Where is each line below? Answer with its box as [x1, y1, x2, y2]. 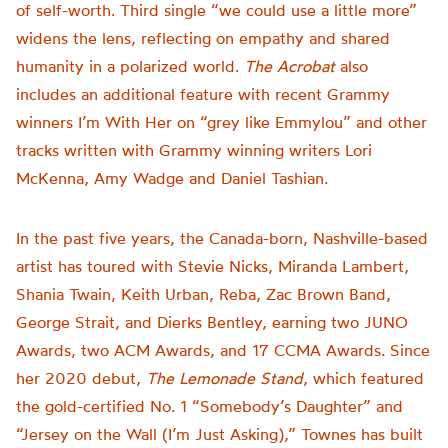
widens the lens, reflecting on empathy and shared [16, 28, 390, 48]
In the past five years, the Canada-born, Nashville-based [16, 228, 428, 248]
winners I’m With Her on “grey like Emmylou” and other [16, 112, 427, 132]
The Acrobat [244, 56, 335, 76]
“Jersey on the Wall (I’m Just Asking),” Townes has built [16, 424, 423, 444]
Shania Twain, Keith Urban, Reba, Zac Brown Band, [16, 284, 391, 304]
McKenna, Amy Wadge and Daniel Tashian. [16, 168, 328, 188]
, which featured [303, 368, 424, 388]
